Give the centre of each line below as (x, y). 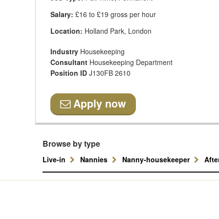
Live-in (55, 159)
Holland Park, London (117, 31)
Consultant (70, 62)
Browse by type (71, 143)
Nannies (95, 159)
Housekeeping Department (131, 62)
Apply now (98, 103)
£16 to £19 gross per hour (115, 14)
